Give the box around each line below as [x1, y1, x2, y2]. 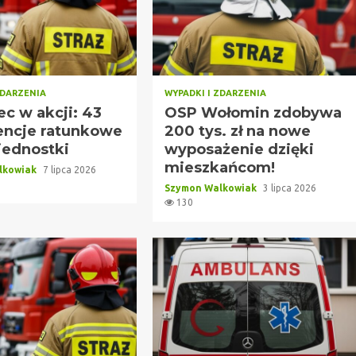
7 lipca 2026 [43, 164, 97, 175]
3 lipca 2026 [262, 182, 316, 193]
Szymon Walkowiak [164, 182, 259, 193]
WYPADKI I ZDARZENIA [164, 87, 266, 98]
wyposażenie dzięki [164, 140, 314, 158]
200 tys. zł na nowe [164, 122, 311, 140]
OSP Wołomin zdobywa [164, 103, 342, 122]
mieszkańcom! [164, 158, 275, 176]
